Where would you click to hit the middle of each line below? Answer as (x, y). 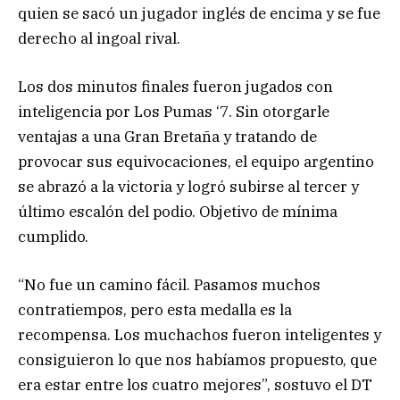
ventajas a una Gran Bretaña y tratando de (167, 137)
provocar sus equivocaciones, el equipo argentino (196, 162)
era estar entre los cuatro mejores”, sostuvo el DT (195, 385)
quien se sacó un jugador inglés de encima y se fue (199, 14)
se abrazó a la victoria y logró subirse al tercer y (188, 187)
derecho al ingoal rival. (99, 39)
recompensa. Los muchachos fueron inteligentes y (200, 335)
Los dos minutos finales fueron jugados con (175, 87)
